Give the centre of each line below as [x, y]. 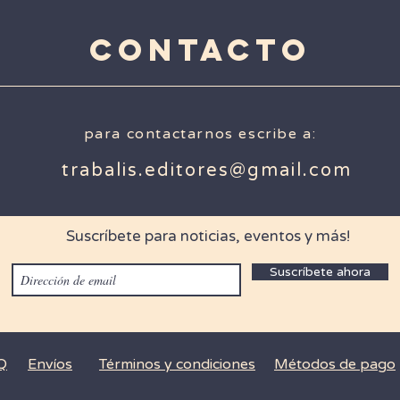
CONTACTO [200, 50]
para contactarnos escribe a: [200, 134]
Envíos [50, 364]
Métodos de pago [335, 364]
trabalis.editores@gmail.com [206, 171]
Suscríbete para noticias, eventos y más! [208, 236]
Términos [130, 364]
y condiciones [208, 364]
